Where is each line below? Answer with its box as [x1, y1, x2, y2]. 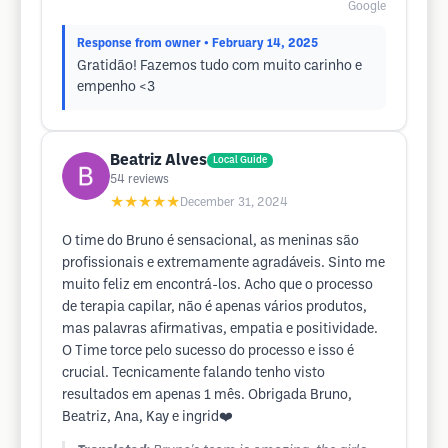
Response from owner [77, 38, 201, 49]
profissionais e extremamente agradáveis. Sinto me [62, 257, 385, 270]
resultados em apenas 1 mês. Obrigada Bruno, [62, 389, 352, 402]
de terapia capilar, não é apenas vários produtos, [62, 301, 367, 314]
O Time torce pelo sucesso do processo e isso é [62, 345, 354, 358]
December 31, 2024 [180, 197, 288, 208]
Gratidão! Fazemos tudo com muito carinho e [77, 60, 362, 73]
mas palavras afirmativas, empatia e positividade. [62, 323, 378, 336]
